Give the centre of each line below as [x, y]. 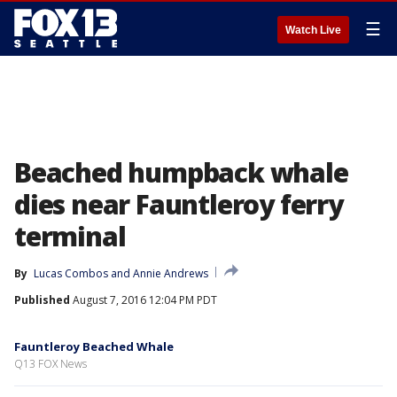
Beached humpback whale [181, 172]
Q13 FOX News [51, 364]
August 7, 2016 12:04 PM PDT [144, 300]
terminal [70, 236]
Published [42, 300]
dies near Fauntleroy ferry [179, 204]
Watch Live [313, 30]
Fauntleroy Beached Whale [94, 346]
